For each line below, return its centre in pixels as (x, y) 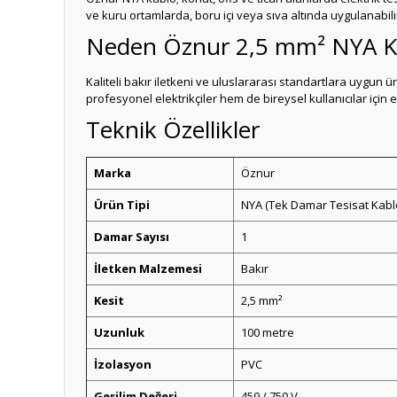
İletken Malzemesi (148, 269)
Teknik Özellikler (173, 129)
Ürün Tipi (122, 205)
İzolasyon (123, 364)
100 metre (268, 332)
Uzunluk (119, 332)
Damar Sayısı (132, 237)
